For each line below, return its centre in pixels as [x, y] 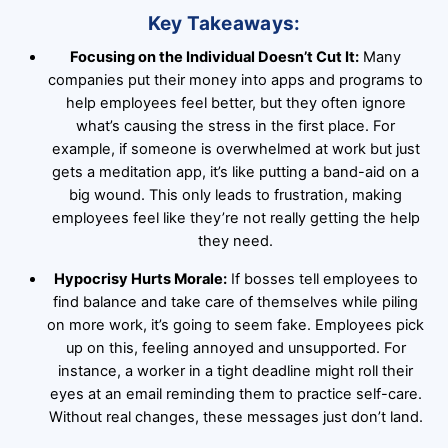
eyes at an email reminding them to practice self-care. [235, 394]
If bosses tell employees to [322, 279]
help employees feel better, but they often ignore [235, 103]
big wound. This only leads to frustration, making [236, 195]
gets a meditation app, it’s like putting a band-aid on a [236, 172]
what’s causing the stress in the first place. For [236, 126]
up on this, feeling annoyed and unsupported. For [235, 348]
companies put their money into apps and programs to [236, 80]
